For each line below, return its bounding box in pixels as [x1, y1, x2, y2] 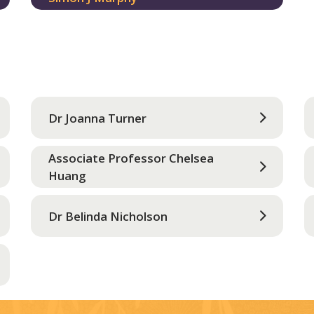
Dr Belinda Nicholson [48, 207, 168, 224]
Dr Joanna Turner [48, 109, 146, 126]
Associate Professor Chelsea [48, 150, 214, 166]
